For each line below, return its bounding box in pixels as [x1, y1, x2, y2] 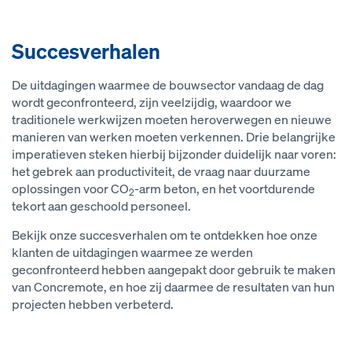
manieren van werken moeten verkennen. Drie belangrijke [12, 129, 335, 146]
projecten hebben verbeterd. [12, 296, 174, 313]
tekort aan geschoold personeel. [12, 198, 191, 215]
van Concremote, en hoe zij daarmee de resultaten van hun [12, 279, 335, 296]
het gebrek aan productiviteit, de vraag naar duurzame [12, 163, 310, 181]
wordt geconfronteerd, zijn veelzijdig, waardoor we [12, 94, 291, 112]
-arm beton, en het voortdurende [134, 181, 315, 198]
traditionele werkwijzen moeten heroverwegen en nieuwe [12, 112, 332, 129]
